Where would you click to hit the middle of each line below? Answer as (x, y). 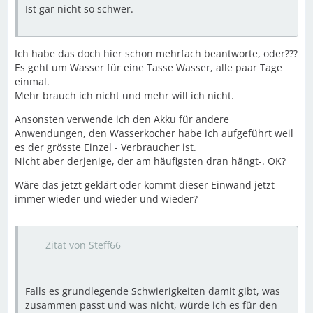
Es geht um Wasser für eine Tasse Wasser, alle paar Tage (148, 67)
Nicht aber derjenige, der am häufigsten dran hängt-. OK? (150, 161)
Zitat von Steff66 (83, 245)
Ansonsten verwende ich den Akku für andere (122, 119)
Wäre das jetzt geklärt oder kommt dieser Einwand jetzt (145, 185)
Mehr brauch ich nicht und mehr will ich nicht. (124, 95)
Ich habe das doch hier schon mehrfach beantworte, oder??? (156, 53)
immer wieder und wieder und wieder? (106, 199)
